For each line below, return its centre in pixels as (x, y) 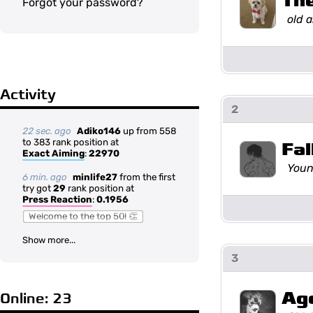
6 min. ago (45, 177)
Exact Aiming (53, 153)
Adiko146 (99, 131)
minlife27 (95, 177)
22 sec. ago (47, 131)
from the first (146, 177)
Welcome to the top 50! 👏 (83, 216)
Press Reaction (57, 199)
